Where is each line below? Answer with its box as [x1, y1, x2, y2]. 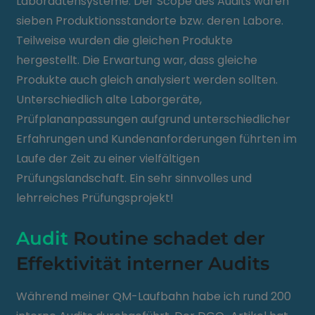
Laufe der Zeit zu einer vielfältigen [16, 150, 200, 167]
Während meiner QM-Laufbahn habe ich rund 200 [16, 288, 292, 304]
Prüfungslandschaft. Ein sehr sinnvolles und [16, 170, 252, 186]
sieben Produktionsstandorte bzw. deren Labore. [16, 13, 284, 29]
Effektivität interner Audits [16, 252, 270, 275]
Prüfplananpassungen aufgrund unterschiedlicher [16, 111, 291, 127]
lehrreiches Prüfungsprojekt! [16, 190, 174, 206]
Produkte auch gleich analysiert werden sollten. [16, 72, 278, 88]
